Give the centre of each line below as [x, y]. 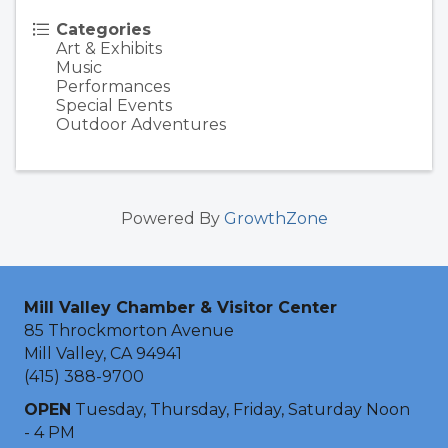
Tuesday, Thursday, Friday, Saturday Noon [240, 410]
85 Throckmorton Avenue [129, 331]
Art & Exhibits [109, 49]
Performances [113, 87]
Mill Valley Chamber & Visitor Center [180, 308]
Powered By [172, 219]
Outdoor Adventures [141, 125]
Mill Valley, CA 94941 [103, 354]
